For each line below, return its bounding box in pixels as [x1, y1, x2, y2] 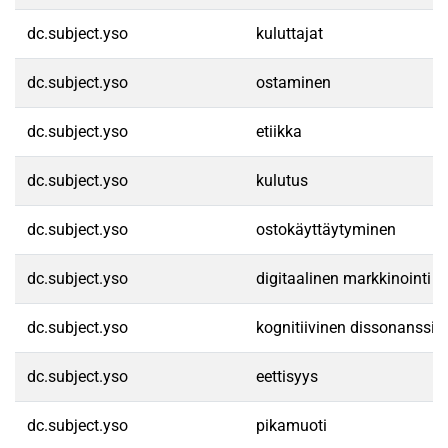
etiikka [256, 122, 302, 141]
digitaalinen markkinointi [256, 269, 431, 288]
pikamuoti [256, 416, 327, 435]
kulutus [256, 171, 308, 190]
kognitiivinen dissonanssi [256, 318, 435, 337]
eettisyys [256, 367, 318, 386]
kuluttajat [256, 24, 323, 43]
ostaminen [256, 73, 331, 92]
